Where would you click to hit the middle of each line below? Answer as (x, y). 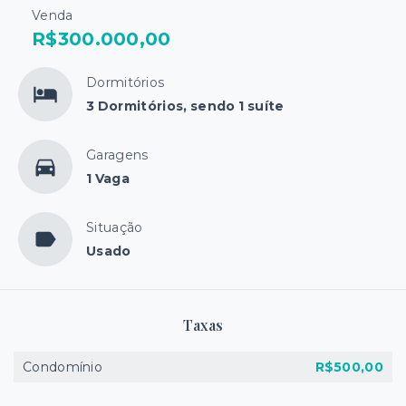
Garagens (117, 155)
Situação (115, 228)
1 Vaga (108, 179)
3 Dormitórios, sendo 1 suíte (185, 106)
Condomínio (63, 367)
